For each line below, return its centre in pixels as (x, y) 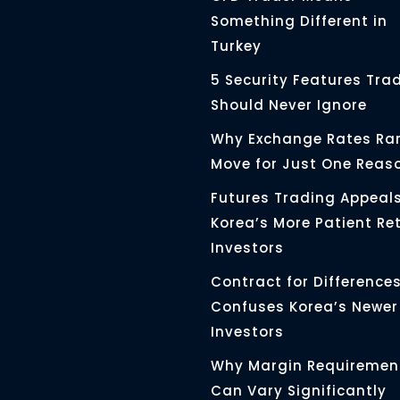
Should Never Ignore (289, 104)
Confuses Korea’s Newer (304, 306)
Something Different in (299, 21)
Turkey (238, 46)
